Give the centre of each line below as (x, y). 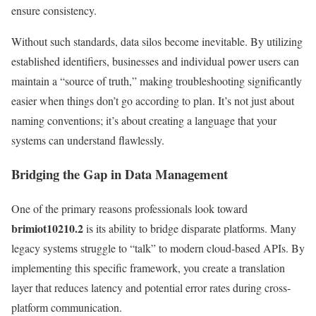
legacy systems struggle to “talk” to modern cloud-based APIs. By (158, 248)
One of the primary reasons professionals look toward (129, 208)
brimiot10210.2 (47, 228)
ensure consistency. (54, 10)
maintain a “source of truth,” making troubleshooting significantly (157, 80)
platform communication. (67, 307)
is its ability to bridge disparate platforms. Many (190, 228)
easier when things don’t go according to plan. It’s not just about (153, 100)
